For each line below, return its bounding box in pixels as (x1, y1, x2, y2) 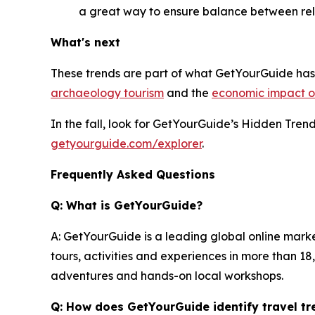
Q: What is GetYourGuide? (51, 198, 202, 212)
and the (164, 86, 212, 100)
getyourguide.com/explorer (51, 136, 202, 150)
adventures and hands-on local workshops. (51, 269, 283, 283)
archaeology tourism (51, 86, 164, 100)
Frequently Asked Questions (51, 167, 215, 181)
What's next (51, 35, 120, 49)
